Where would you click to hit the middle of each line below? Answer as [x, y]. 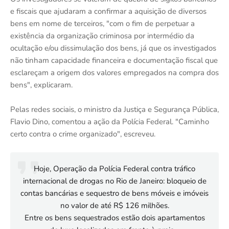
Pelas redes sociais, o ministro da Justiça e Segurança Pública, [114, 109]
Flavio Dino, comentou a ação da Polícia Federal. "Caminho [110, 121]
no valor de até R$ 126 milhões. [114, 205]
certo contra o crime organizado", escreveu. [83, 134]
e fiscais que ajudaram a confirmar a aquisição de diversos [108, 11]
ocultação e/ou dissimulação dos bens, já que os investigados [113, 48]
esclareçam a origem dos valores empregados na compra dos [114, 72]
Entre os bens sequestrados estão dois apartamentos [114, 217]
